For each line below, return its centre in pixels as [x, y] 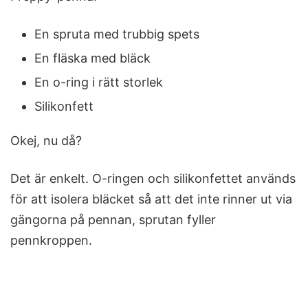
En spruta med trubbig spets [117, 34]
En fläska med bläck [92, 58]
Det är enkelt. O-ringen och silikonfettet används [153, 179]
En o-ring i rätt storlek [99, 82]
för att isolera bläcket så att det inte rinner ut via [151, 199]
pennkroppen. [51, 241]
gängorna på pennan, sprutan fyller [113, 220]
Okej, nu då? [46, 141]
